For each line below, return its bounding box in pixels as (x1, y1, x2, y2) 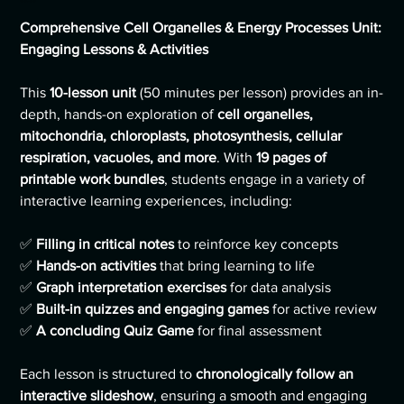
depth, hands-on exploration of (20, 106, 218, 123)
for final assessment (194, 323, 323, 339)
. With (216, 150, 257, 166)
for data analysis (226, 280, 332, 296)
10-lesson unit (50, 85, 137, 101)
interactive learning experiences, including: (20, 193, 293, 209)
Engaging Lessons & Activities (20, 41, 209, 58)
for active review (269, 301, 378, 317)
